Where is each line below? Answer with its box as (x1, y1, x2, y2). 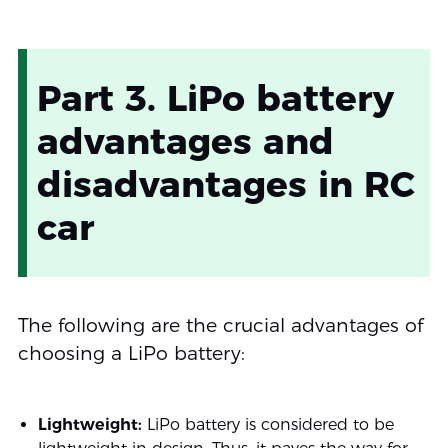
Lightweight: (37, 415, 142, 435)
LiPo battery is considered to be (141, 415, 394, 435)
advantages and (36, 119, 334, 164)
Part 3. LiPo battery (36, 76, 394, 121)
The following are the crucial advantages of (17, 314, 423, 338)
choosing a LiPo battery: (17, 342, 245, 366)
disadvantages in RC (36, 162, 415, 207)
